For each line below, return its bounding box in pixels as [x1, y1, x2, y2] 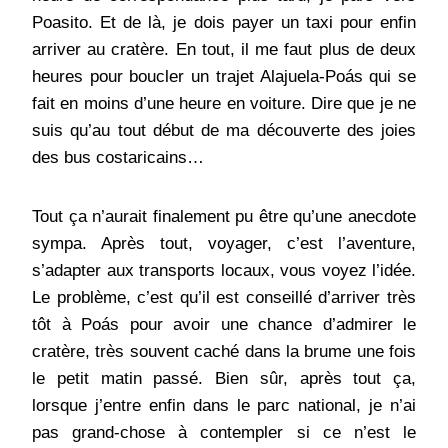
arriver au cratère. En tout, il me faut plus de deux [32, 40, 416, 60]
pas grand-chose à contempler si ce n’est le [32, 423, 416, 443]
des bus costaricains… [32, 148, 204, 168]
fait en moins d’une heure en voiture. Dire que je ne [32, 94, 416, 114]
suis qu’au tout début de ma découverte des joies [32, 121, 416, 141]
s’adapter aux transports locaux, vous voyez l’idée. [32, 261, 416, 281]
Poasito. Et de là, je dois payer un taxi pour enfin [32, 13, 416, 33]
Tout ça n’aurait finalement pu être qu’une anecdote [32, 207, 416, 227]
